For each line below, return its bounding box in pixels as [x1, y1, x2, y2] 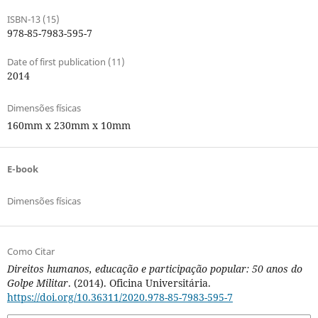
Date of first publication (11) [6, 55, 125, 68]
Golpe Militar [6, 275, 68, 290]
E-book [6, 162, 38, 175]
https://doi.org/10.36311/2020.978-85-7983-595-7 [6, 290, 233, 304]
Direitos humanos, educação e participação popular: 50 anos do [6, 261, 302, 275]
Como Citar [6, 244, 55, 258]
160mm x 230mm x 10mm [6, 118, 131, 132]
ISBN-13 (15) [6, 12, 60, 26]
